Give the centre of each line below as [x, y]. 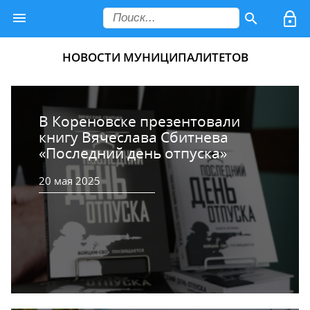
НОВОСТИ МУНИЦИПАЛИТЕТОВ [155, 57]
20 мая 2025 [70, 180]
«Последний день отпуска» [133, 153]
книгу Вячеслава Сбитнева [134, 137]
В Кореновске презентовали [139, 121]
